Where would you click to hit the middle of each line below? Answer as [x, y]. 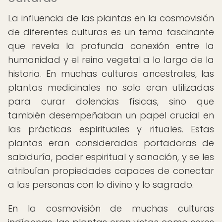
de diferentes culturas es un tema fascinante [111, 32]
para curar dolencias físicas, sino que [111, 101]
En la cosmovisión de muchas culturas [111, 208]
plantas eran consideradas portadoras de [111, 143]
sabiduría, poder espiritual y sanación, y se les [111, 157]
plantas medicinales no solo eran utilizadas [111, 87]
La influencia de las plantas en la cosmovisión [111, 18]
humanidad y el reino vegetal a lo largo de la [111, 60]
